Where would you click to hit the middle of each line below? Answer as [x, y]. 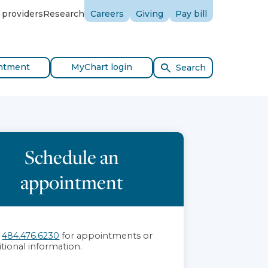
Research [64, 14]
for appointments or [106, 236]
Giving [150, 14]
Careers [107, 14]
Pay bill [191, 14]
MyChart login [102, 67]
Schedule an [72, 157]
